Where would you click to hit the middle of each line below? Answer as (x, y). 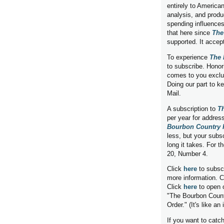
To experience (188, 57)
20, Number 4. (187, 153)
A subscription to (192, 108)
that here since (189, 32)
